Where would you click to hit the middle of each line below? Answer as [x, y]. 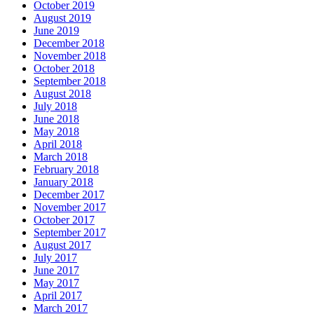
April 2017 [58, 295]
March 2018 [61, 156]
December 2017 [69, 194]
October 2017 [64, 219]
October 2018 [64, 68]
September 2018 [70, 81]
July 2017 [55, 257]
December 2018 [69, 43]
